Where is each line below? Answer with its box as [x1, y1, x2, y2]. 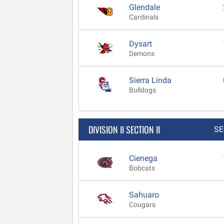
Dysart [129, 38, 152, 48]
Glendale [129, 2, 160, 12]
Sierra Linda [129, 75, 171, 85]
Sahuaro [129, 189, 159, 199]
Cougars [129, 200, 155, 209]
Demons [129, 49, 154, 58]
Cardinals [129, 12, 158, 21]
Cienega [129, 153, 157, 163]
